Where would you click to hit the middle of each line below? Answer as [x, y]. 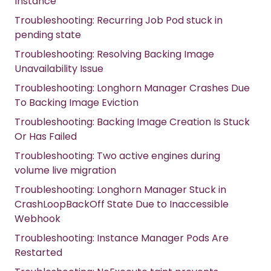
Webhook [38, 219]
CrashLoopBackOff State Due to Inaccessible [122, 204]
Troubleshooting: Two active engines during [117, 156]
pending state [48, 35]
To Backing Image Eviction [77, 103]
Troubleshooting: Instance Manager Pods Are [122, 238]
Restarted [38, 253]
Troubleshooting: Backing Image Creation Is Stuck [132, 122]
